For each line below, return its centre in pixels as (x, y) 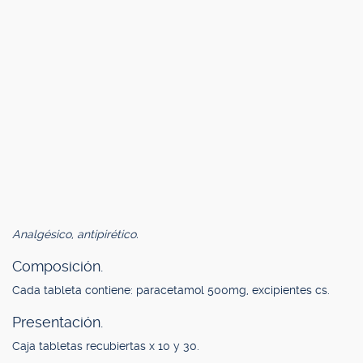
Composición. (58, 266)
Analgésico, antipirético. (75, 234)
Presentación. (58, 322)
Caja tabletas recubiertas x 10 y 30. (106, 346)
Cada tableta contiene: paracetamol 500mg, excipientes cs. (171, 290)
